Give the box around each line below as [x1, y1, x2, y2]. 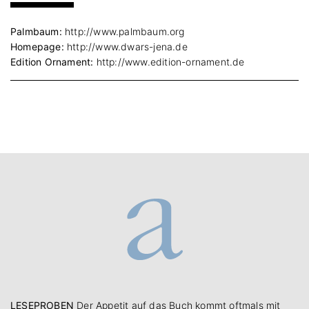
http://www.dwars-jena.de [63, 40, 188, 52]
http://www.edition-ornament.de [93, 55, 245, 68]
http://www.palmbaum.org [61, 25, 185, 37]
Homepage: [10, 40, 64, 52]
